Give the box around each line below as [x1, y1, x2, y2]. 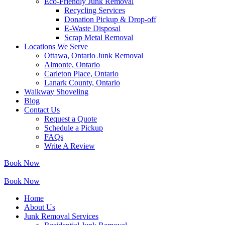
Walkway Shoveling [24, 87, 88, 96]
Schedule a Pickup [44, 124, 103, 132]
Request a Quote [44, 115, 97, 123]
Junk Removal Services [24, 212, 98, 220]
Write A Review [44, 142, 95, 150]
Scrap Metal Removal [64, 33, 133, 42]
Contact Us [24, 105, 60, 114]
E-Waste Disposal [64, 24, 121, 33]
